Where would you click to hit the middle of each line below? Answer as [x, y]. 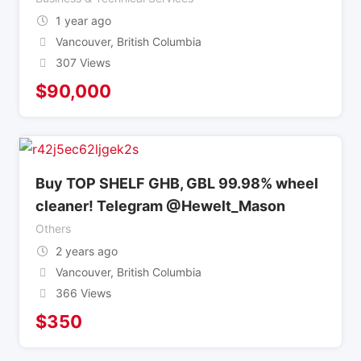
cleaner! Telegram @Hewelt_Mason [160, 205]
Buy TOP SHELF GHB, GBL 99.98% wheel [177, 183]
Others [53, 228]
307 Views [83, 63]
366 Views [83, 293]
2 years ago [86, 251]
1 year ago [83, 21]
